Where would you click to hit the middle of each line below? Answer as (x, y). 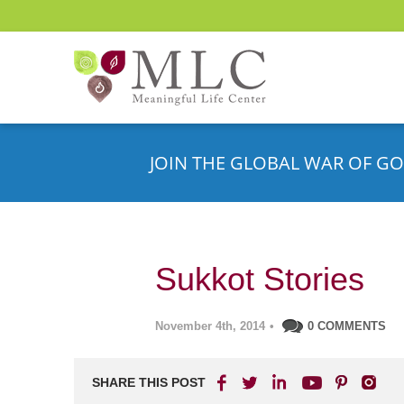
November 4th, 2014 (210, 326)
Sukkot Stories (260, 279)
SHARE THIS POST (149, 382)
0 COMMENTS (347, 326)
